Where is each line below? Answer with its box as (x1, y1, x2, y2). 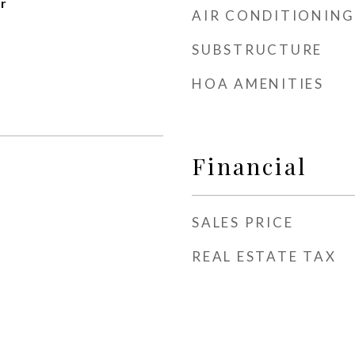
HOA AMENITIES (192, 75, 324, 92)
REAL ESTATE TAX (192, 248, 337, 265)
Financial (192, 151, 307, 181)
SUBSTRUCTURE (192, 41, 323, 58)
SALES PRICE (192, 214, 294, 231)
